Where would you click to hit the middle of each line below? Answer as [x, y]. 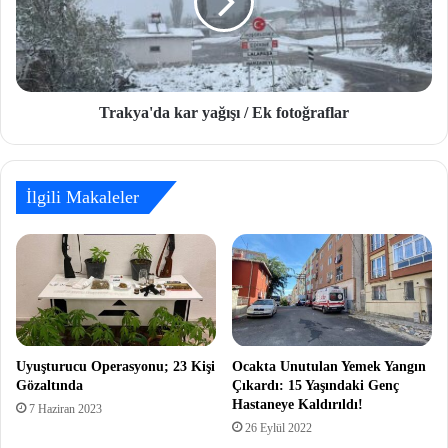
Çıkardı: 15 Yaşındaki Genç [315, 385]
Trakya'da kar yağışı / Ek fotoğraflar [224, 112]
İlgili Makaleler [82, 196]
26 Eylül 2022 [278, 427]
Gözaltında [49, 385]
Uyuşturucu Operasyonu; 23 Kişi [115, 366]
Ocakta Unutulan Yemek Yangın [329, 366]
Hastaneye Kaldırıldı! [297, 404]
